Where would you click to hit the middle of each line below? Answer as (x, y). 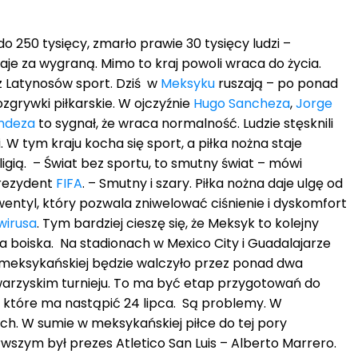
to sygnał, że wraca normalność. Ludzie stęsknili (184, 123)
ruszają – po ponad (276, 83)
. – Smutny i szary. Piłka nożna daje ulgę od (213, 183)
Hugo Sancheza (242, 103)
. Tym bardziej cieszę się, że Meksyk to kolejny (178, 223)
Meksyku (188, 83)
